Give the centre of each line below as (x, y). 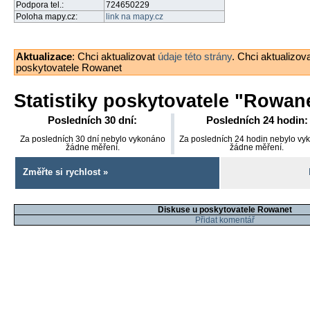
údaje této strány (195, 56)
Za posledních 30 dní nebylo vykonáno (92, 139)
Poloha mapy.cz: (47, 17)
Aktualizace (44, 56)
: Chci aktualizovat (115, 56)
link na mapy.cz (135, 17)
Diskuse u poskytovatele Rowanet (225, 209)
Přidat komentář (225, 220)
